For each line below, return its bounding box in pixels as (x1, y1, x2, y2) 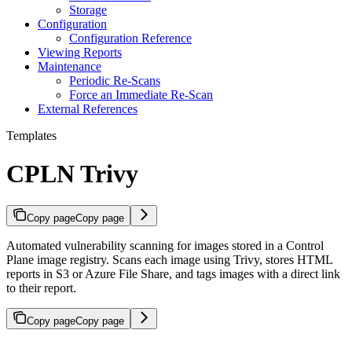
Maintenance (38, 59, 101, 73)
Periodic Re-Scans (69, 73, 160, 87)
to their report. (6, 281, 76, 295)
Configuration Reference (69, 31, 192, 45)
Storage (69, 2, 107, 16)
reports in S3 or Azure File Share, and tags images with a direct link (6, 267, 340, 281)
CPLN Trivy (6, 159, 138, 188)
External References (38, 101, 137, 115)
